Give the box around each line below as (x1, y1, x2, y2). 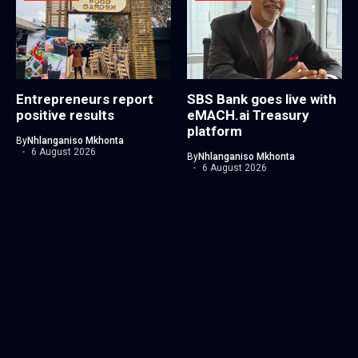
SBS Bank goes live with (187, 91, 336, 108)
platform (187, 123, 242, 140)
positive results (16, 107, 114, 124)
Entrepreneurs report (16, 91, 153, 108)
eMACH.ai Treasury (187, 107, 309, 124)
